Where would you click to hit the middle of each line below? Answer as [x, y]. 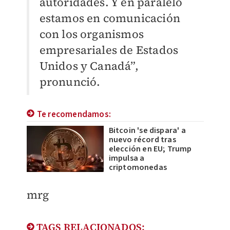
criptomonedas [138, 168]
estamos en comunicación [110, 18]
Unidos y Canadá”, [89, 66]
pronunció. [70, 82]
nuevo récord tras [142, 140]
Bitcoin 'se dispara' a [147, 131]
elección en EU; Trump [150, 149]
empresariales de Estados [109, 50]
